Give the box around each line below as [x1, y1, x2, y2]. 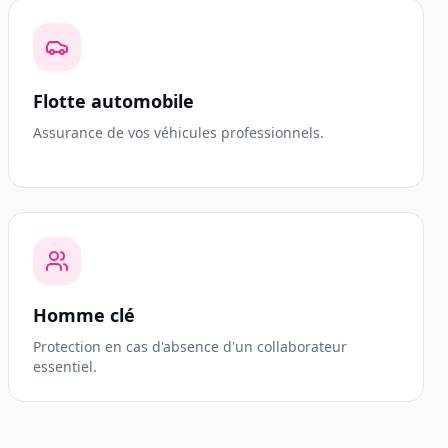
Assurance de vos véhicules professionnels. [33, 123, 324, 142]
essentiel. [33, 357, 97, 376]
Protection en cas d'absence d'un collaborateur [33, 337, 347, 356]
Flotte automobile [33, 89, 194, 113]
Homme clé [33, 303, 135, 327]
